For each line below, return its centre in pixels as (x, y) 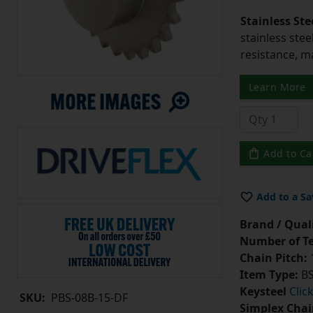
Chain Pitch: (273, 258)
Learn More (277, 87)
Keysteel (263, 292)
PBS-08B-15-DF (89, 298)
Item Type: (269, 275)
